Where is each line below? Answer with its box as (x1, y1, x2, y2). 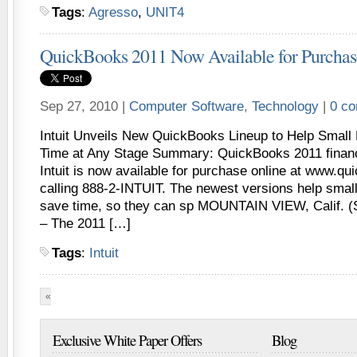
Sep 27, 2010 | (40, 99, 129, 114)
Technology (252, 99, 319, 114)
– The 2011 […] (40, 216, 131, 231)
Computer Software (129, 99, 244, 114)
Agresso (88, 5, 138, 20)
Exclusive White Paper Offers (53, 330, 202, 350)
